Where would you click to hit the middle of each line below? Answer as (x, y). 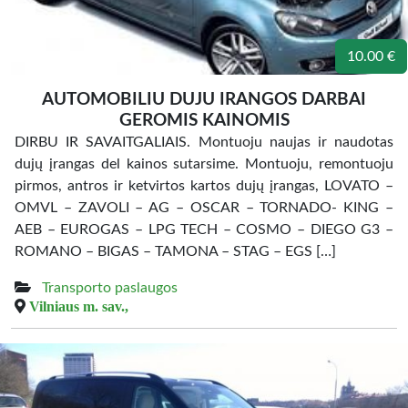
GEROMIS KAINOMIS (204, 121)
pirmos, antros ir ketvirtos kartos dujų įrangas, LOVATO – (204, 186)
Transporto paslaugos (110, 288)
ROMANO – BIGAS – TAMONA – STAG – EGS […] (175, 251)
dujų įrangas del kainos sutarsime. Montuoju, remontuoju (204, 164)
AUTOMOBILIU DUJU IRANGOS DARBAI (204, 100)
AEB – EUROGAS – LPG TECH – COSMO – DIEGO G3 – (204, 229)
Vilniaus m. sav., (79, 306)
